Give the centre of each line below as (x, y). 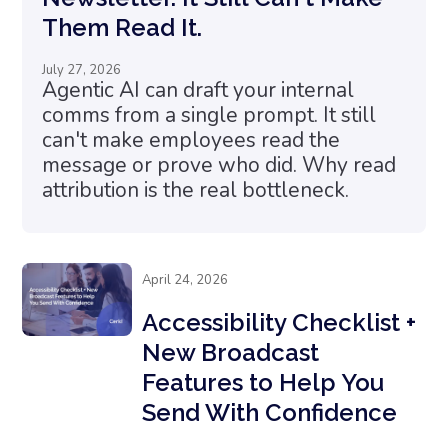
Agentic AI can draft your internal (198, 89)
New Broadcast (231, 352)
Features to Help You (263, 382)
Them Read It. (122, 27)
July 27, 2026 (82, 69)
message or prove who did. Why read (219, 164)
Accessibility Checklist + (279, 322)
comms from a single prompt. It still (209, 114)
